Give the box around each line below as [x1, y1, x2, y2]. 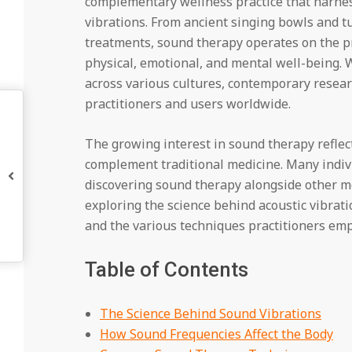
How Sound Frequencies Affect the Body [99, 325, 333, 343]
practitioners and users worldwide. [84, 95, 291, 113]
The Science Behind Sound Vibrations [99, 305, 321, 323]
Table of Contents [84, 258, 248, 282]
